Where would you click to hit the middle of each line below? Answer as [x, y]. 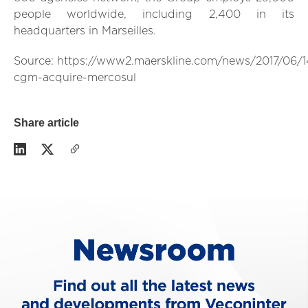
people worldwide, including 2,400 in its [154, 15]
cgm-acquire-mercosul [75, 78]
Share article [46, 123]
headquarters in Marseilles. [85, 31]
